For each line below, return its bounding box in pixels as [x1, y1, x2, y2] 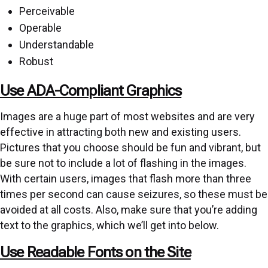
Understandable [19, 38, 94, 51]
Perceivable [19, 4, 75, 17]
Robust [19, 54, 53, 68]
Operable [19, 21, 62, 34]
